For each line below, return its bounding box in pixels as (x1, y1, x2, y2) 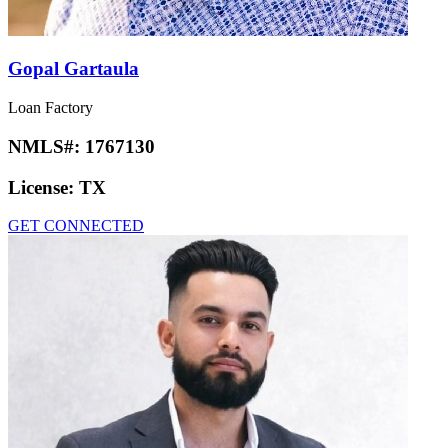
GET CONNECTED (8, 217, 144, 235)
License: (8, 176, 79, 198)
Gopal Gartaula (8, 58, 139, 80)
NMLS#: (8, 135, 85, 157)
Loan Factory (8, 99, 93, 117)
